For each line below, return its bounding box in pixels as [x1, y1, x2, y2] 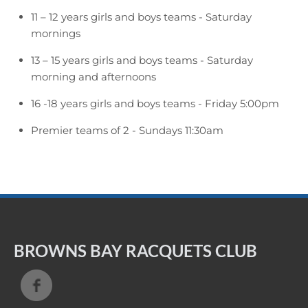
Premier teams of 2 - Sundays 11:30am [31, 123, 223, 137]
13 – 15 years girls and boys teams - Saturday [31, 53, 253, 67]
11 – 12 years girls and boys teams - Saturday [31, 10, 252, 23]
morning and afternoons [31, 69, 156, 83]
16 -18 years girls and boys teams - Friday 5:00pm [31, 96, 279, 110]
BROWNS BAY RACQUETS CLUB [14, 241, 257, 261]
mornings [31, 26, 80, 40]
